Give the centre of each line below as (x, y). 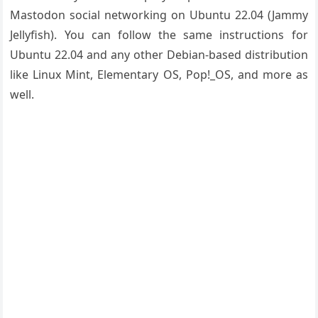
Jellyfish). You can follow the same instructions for (159, 34)
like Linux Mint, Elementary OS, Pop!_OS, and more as (159, 74)
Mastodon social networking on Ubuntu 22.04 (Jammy (159, 15)
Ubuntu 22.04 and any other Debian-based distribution (159, 54)
